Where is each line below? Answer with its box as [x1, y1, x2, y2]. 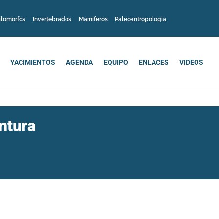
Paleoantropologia [115, 15, 166, 22]
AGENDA [66, 58, 93, 66]
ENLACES [139, 58, 169, 66]
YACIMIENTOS [10, 58, 55, 66]
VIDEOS [179, 58, 203, 66]
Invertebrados [33, 15, 71, 22]
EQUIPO [104, 58, 128, 66]
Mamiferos [79, 15, 108, 22]
